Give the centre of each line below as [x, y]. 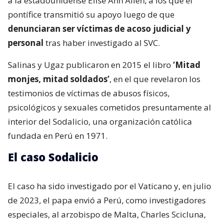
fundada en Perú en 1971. [58, 135]
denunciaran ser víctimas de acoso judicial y [99, 28]
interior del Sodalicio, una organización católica [100, 121]
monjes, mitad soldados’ [59, 79]
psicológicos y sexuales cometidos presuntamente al [109, 107]
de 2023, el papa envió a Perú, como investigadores [107, 200]
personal [26, 43]
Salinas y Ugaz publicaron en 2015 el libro [90, 65]
